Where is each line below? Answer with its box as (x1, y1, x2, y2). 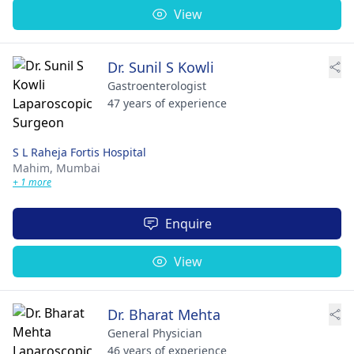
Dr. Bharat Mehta (107, 304, 220, 324)
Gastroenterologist (107, 77, 206, 93)
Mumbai (56, 160, 100, 175)
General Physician (107, 325, 202, 341)
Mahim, (13, 160, 56, 175)
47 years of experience (107, 95, 227, 111)
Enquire (164, 214, 212, 232)
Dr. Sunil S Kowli (107, 57, 214, 77)
